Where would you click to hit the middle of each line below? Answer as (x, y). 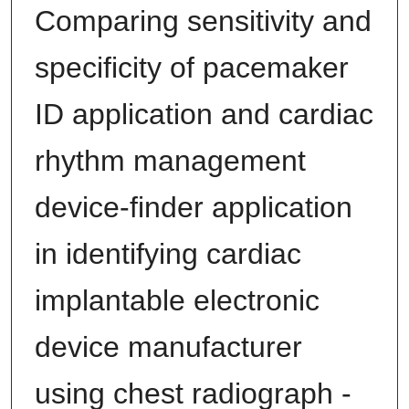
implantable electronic (177, 301)
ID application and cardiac (204, 115)
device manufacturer (168, 347)
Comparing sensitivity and (203, 21)
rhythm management (170, 161)
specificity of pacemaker (191, 68)
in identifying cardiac (168, 254)
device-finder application (193, 208)
